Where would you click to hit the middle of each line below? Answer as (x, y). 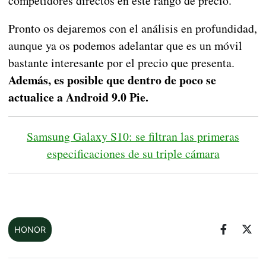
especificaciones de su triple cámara (133, 153)
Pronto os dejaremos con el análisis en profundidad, (132, 28)
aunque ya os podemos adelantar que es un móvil (125, 45)
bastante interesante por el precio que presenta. (121, 62)
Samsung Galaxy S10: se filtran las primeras (133, 136)
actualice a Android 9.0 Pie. (80, 97)
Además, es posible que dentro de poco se (112, 80)
